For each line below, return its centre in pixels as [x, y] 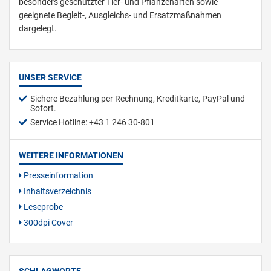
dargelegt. [38, 28]
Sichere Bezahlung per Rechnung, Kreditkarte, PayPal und [138, 98]
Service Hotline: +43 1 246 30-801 [93, 122]
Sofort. [43, 108]
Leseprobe [42, 207]
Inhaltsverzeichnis [57, 191]
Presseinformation [57, 175]
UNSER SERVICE [50, 77]
